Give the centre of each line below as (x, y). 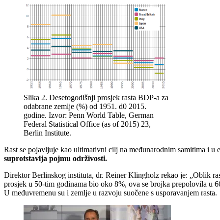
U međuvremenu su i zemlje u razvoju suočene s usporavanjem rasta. (110, 193)
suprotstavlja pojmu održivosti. (55, 159)
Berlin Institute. (47, 133)
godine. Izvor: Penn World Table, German (89, 115)
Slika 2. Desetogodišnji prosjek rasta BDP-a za (96, 98)
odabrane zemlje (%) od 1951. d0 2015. (85, 107)
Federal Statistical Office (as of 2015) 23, (87, 124)
